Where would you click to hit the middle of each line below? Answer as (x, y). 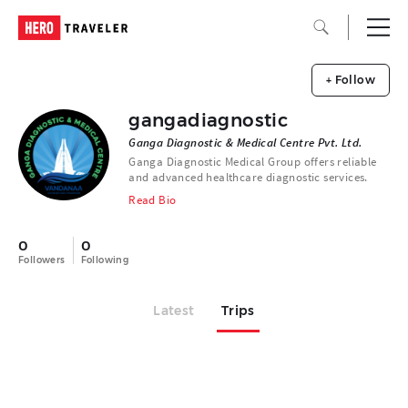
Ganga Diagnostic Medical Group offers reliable (253, 162)
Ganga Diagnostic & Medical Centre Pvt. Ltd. (245, 143)
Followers (42, 260)
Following (105, 260)
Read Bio (153, 200)
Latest (174, 311)
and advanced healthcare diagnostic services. (248, 177)
